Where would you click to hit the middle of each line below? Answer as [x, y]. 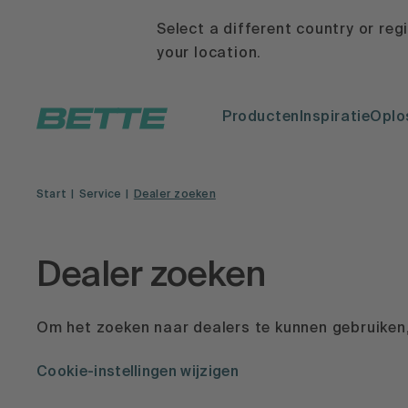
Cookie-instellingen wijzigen [138, 372]
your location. [209, 54]
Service [100, 195]
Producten [261, 118]
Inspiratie [335, 118]
